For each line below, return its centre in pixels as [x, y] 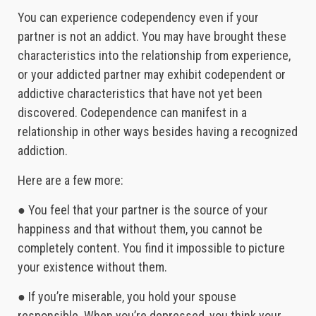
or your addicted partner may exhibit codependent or [152, 75]
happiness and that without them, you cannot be [140, 229]
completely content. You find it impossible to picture [151, 248]
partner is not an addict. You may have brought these [152, 37]
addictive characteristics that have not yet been [140, 94]
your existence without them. [92, 267]
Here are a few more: [71, 181]
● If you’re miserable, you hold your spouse [127, 297]
